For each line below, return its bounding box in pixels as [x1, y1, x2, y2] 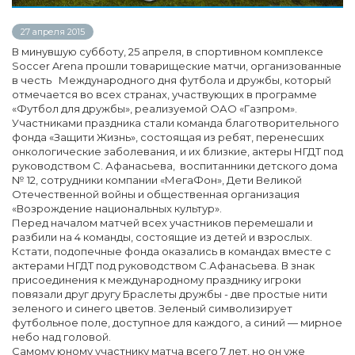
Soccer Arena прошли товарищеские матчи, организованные [12, 59, 342, 72]
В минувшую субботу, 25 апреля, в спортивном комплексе [12, 44, 323, 58]
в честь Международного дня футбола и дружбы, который [12, 73, 331, 86]
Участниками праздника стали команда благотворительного [12, 116, 339, 129]
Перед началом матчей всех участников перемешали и [12, 216, 313, 229]
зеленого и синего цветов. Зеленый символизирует [12, 301, 292, 315]
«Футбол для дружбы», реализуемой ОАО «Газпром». [12, 101, 297, 115]
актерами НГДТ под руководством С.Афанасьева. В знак [12, 258, 315, 272]
